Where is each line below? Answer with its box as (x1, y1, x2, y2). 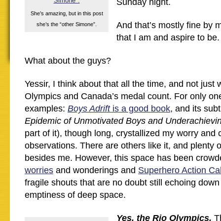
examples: (25, 104, 68, 113)
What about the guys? (25, 56, 111, 66)
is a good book (110, 104, 170, 113)
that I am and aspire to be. (116, 33, 220, 42)
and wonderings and (53, 165, 138, 175)
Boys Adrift (68, 104, 110, 113)
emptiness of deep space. (25, 190, 126, 200)
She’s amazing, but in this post (30, 10, 103, 16)
